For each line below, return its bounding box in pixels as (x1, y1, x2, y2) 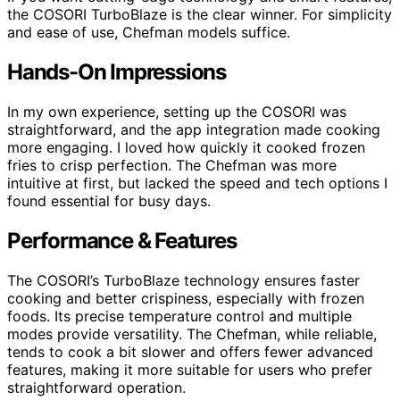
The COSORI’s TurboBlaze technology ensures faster (7, 271, 360, 289)
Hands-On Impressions (7, 58, 226, 85)
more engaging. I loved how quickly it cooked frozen (7, 137, 365, 156)
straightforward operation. (7, 378, 186, 396)
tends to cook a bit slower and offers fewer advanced (7, 342, 373, 361)
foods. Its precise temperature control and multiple (7, 306, 352, 325)
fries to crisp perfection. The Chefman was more (7, 155, 337, 174)
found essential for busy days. (7, 191, 211, 210)
